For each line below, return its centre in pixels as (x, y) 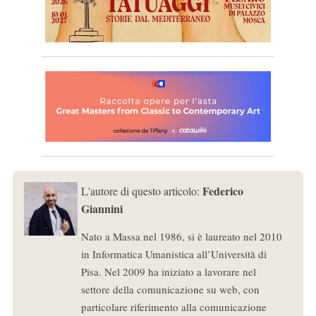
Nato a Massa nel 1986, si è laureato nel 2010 (181, 236)
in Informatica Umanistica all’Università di (174, 254)
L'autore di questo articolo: (141, 190)
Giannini (102, 208)
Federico (223, 190)
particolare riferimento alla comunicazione (174, 306)
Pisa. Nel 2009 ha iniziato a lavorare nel (168, 271)
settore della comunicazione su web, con (170, 289)
